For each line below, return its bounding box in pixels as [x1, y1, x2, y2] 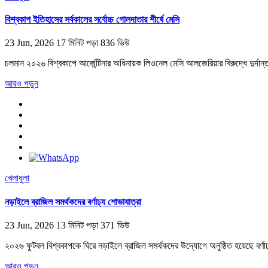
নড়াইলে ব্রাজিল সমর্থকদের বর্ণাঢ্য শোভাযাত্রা [5, 196, 141, 207]
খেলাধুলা [5, 173, 29, 184]
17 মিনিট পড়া [56, 38, 100, 48]
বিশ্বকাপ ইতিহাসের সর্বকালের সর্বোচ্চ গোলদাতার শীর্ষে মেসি [5, 14, 179, 25]
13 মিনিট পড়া [56, 220, 100, 230]
